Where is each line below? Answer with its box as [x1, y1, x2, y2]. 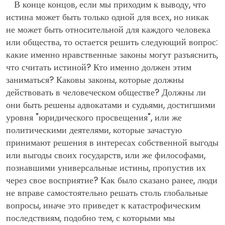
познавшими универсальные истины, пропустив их [6, 161, 206, 174]
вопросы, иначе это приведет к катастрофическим [6, 199, 200, 211]
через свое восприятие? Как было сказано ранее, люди [6, 174, 217, 186]
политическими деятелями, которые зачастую [6, 124, 182, 136]
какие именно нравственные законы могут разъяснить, [6, 48, 218, 61]
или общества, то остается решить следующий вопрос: [6, 36, 217, 48]
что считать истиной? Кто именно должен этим [6, 61, 191, 73]
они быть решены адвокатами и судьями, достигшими [6, 98, 215, 111]
